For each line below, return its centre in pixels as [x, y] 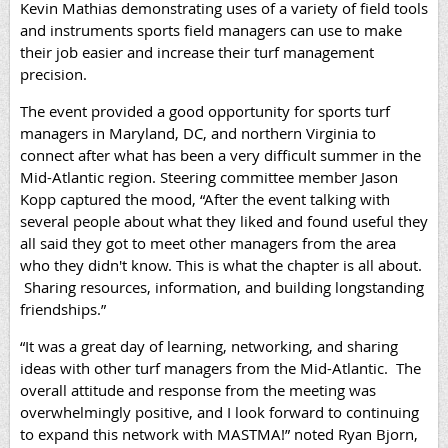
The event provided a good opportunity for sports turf [205, 111]
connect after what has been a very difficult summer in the [220, 155]
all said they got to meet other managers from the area [208, 243]
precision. [53, 74]
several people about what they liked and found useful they [224, 221]
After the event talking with [297, 199]
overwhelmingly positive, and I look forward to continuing [219, 412]
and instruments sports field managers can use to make [211, 30]
